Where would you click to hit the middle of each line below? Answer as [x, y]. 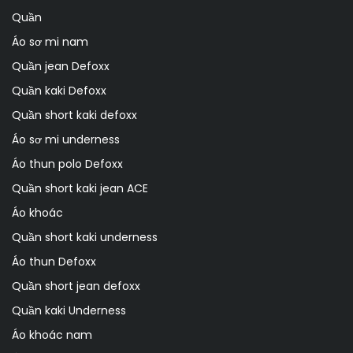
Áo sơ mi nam [50, 41]
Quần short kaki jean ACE [80, 188]
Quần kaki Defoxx [59, 90]
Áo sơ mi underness [66, 139]
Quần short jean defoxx [76, 286]
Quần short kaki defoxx [74, 115]
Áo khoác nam [52, 334]
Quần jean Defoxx [61, 66]
